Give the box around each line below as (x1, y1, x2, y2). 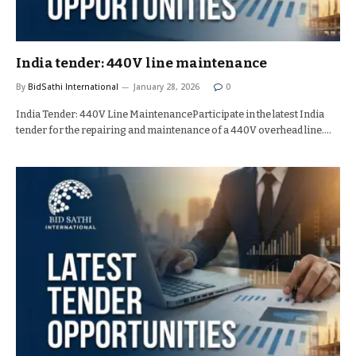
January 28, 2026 (133, 81, 199, 92)
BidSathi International (28, 81, 118, 92)
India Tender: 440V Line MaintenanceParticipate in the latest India (16, 108, 324, 120)
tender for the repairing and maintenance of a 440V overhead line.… (16, 124, 331, 136)
